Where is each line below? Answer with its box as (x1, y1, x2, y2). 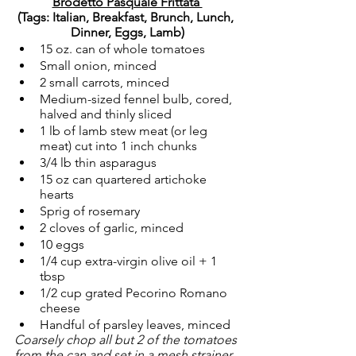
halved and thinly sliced (40, 106, 172, 122)
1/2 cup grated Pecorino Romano (40, 285, 230, 300)
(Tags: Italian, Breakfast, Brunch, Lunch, (17, 10, 237, 25)
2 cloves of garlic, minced (40, 220, 184, 235)
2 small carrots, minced (40, 75, 169, 90)
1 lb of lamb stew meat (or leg (40, 123, 211, 138)
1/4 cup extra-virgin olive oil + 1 (40, 253, 220, 269)
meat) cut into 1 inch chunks (40, 138, 197, 153)
